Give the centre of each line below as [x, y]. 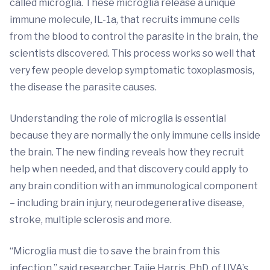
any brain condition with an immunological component [134, 186]
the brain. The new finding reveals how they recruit [127, 152]
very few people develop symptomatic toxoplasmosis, [132, 71]
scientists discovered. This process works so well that [133, 54]
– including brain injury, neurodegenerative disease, [127, 203]
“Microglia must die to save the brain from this [115, 251]
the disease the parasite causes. [83, 87]
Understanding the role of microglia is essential [118, 119]
